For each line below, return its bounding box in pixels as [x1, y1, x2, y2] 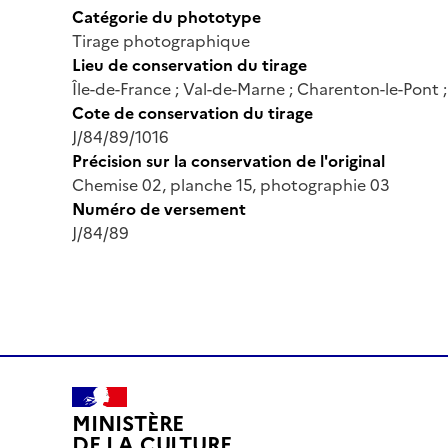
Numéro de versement [72, 196, 246, 221]
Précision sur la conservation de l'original [72, 148, 385, 173]
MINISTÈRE [72, 408, 185, 440]
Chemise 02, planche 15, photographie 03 [72, 172, 390, 197]
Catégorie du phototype [72, 4, 261, 29]
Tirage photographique [72, 28, 250, 53]
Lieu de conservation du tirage [72, 52, 307, 77]
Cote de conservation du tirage [72, 100, 313, 125]
